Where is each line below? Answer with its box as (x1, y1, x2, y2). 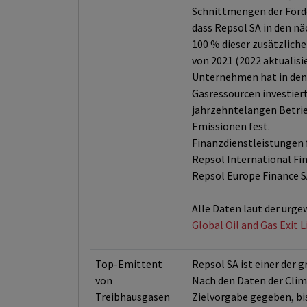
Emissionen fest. (192, 119, 270, 133)
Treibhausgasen (95, 290, 170, 304)
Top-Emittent (95, 257, 162, 271)
